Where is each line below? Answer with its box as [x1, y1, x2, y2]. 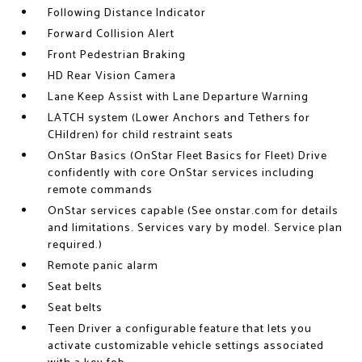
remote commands [48, 181, 154, 200]
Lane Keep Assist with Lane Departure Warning [48, 88, 309, 107]
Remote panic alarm [48, 257, 159, 276]
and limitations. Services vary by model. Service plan [48, 219, 343, 238]
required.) [48, 236, 103, 255]
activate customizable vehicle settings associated [48, 337, 325, 356]
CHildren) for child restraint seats [48, 126, 234, 145]
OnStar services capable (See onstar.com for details [48, 202, 339, 221]
